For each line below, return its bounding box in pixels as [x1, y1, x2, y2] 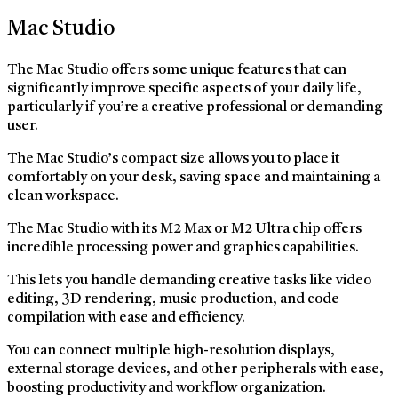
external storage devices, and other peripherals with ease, [7, 362, 384, 378]
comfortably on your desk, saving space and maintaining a [7, 171, 380, 186]
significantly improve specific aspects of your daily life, [7, 82, 362, 97]
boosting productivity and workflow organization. [7, 381, 326, 396]
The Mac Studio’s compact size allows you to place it [7, 152, 340, 167]
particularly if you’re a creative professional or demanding [7, 100, 383, 115]
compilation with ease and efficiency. [7, 311, 245, 326]
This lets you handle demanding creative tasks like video [7, 274, 371, 289]
